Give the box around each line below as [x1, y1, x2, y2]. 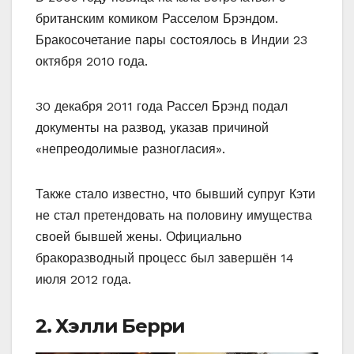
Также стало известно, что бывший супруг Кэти [36, 186, 315, 201]
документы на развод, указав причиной [36, 119, 269, 135]
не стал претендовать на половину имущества [36, 207, 312, 223]
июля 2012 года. [36, 271, 131, 287]
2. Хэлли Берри [36, 314, 186, 337]
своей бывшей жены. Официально [36, 228, 242, 244]
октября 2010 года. [36, 53, 148, 69]
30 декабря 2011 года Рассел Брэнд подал [36, 98, 288, 114]
